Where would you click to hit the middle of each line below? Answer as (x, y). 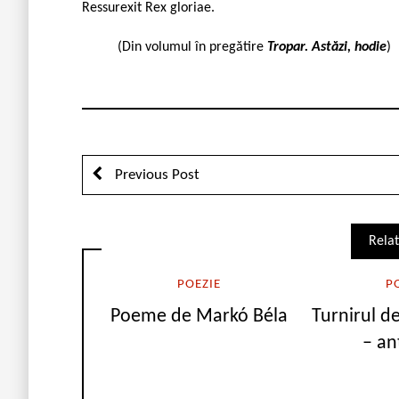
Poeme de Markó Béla (199, 317)
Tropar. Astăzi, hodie (327, 47)
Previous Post (155, 175)
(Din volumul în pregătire (192, 47)
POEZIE (199, 284)
